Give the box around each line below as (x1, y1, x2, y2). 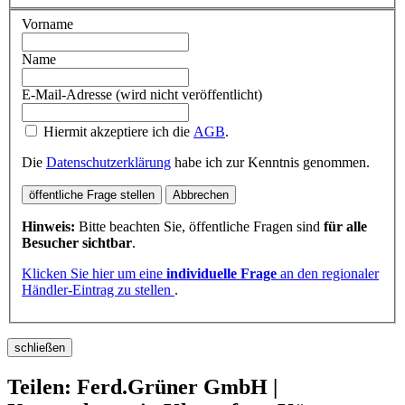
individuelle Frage (166, 265, 277, 281)
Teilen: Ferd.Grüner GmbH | (7, 374, 278, 399)
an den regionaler (277, 265, 379, 281)
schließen (14, 340, 65, 354)
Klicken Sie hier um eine (22, 265, 166, 281)
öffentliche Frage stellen (29, 187, 155, 202)
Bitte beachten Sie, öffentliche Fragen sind (75, 218, 324, 234)
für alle (324, 218, 367, 234)
